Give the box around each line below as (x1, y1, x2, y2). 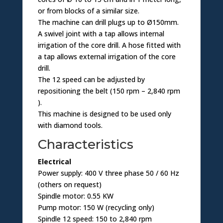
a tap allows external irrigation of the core (37, 52, 176, 62)
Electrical (37, 157, 71, 167)
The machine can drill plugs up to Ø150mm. (37, 17, 179, 27)
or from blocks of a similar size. (37, 6, 139, 16)
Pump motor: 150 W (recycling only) (37, 203, 154, 213)
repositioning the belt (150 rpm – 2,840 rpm (37, 86, 180, 96)
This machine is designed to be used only (37, 109, 171, 119)
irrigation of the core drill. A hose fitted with (37, 40, 181, 50)
